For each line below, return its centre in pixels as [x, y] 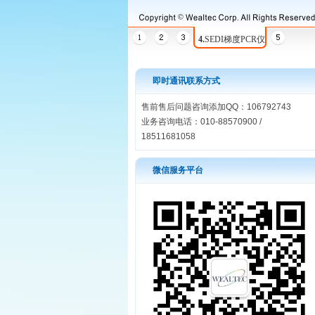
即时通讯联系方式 [186, 81]
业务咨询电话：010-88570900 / [201, 122]
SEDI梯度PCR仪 [235, 39]
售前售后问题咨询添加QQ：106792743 [216, 107]
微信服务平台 [178, 170]
